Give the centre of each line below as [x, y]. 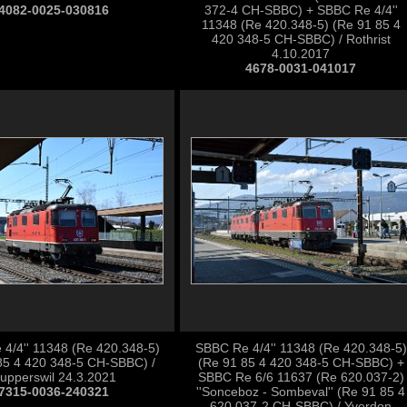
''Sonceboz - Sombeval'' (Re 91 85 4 [301, 392]
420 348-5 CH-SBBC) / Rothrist [301, 39]
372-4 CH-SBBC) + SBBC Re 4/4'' [301, 10]
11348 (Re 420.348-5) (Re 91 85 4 [301, 25]
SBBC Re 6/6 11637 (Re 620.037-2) [301, 377]
